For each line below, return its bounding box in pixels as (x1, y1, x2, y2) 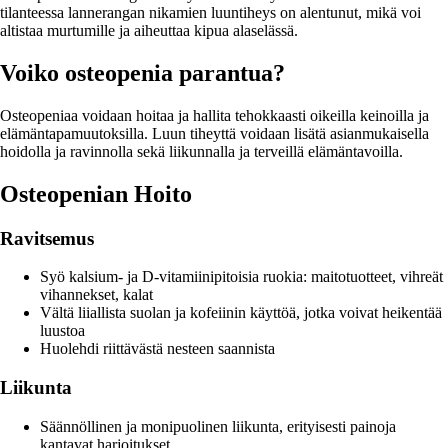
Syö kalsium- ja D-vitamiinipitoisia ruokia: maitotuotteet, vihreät (40, 268, 443, 286)
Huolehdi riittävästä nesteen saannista (40, 340, 275, 358)
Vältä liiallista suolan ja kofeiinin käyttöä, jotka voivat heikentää (40, 304, 442, 322)
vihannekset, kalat (40, 286, 153, 304)
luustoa (40, 322, 85, 340)
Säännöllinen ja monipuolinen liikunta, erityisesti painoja (40, 417, 396, 435)
